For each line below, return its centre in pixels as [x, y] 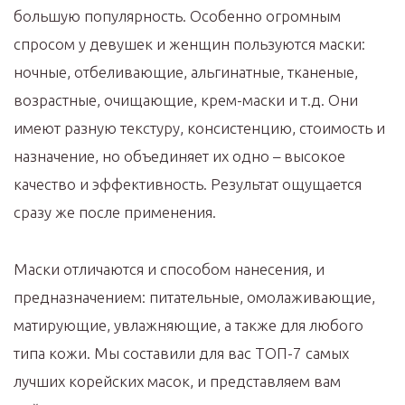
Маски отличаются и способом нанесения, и [169, 269]
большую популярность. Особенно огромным [177, 16]
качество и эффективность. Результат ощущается [188, 184]
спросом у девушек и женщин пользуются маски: [189, 44]
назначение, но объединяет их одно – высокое [179, 156]
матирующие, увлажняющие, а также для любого [188, 325]
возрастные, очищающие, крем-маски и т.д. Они [186, 100]
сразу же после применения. [115, 212]
